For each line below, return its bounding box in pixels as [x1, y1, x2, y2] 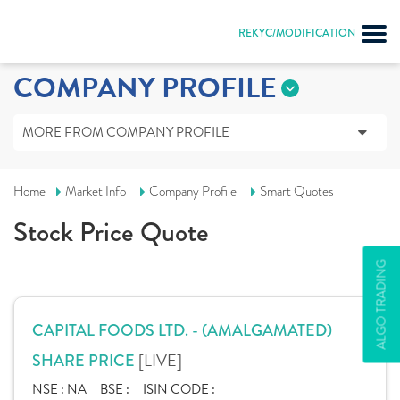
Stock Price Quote [13, 212, 209, 252]
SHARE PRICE [32, 349, 138, 372]
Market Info [65, 182, 126, 200]
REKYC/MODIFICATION [238, 25, 355, 41]
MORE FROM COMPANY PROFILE [22, 122, 229, 142]
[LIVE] [138, 348, 182, 372]
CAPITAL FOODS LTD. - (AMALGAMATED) [32, 319, 332, 342]
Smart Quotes [260, 182, 334, 200]
